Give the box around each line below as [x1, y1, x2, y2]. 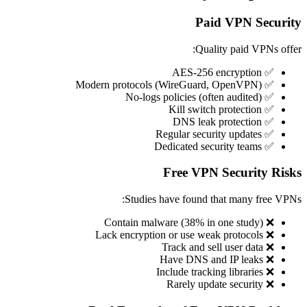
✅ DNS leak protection [262, 115, 274, 127]
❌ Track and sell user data [263, 241, 274, 253]
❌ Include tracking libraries [263, 266, 274, 278]
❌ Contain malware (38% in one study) [263, 217, 274, 228]
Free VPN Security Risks [163, 165, 302, 180]
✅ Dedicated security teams [262, 140, 274, 152]
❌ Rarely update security [263, 278, 274, 290]
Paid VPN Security [195, 14, 302, 29]
